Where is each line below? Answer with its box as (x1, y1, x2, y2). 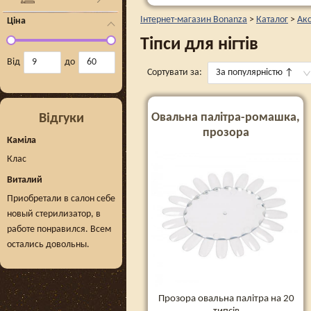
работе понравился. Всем (7, 224, 111, 235)
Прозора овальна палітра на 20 (158, 293, 294, 304)
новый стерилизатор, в (7, 209, 101, 219)
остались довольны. (7, 239, 90, 250)
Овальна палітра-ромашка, (151, 111, 300, 124)
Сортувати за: (147, 67, 202, 78)
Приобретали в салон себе (7, 194, 115, 204)
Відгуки (38, 112, 84, 126)
